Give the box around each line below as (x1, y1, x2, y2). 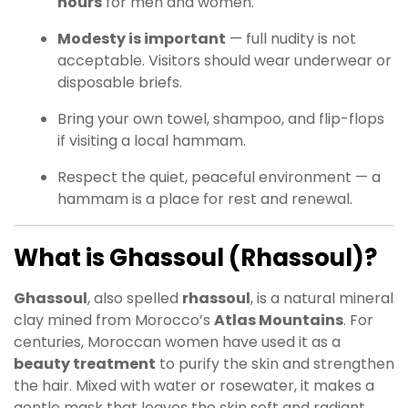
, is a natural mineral (250, 287, 393, 309)
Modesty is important (57, 27, 226, 49)
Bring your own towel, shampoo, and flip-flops (57, 107, 384, 129)
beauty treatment (14, 352, 156, 374)
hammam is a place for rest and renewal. (57, 188, 352, 209)
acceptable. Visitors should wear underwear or (57, 49, 392, 71)
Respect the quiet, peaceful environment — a (57, 166, 381, 188)
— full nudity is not (226, 27, 356, 49)
